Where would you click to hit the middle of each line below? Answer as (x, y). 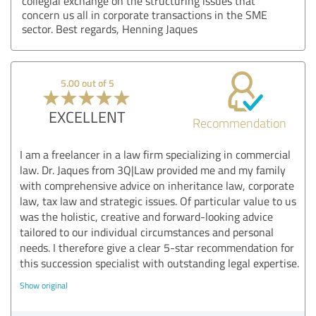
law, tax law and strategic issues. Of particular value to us (158, 201)
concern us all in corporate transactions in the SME (145, 14)
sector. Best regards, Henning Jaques (110, 29)
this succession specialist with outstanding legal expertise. (159, 263)
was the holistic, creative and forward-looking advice (146, 216)
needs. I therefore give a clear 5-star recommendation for (157, 247)
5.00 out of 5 (87, 83)
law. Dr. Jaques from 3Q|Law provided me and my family (153, 170)
